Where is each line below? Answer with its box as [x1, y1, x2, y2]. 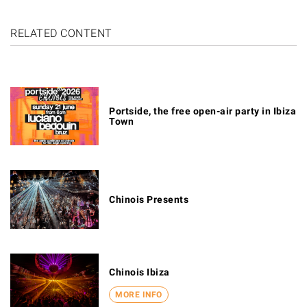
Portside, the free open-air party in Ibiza [109, 106, 296, 117]
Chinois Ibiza [109, 267, 170, 278]
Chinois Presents [109, 194, 188, 206]
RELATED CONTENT [10, 26, 112, 40]
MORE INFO [115, 289, 162, 299]
